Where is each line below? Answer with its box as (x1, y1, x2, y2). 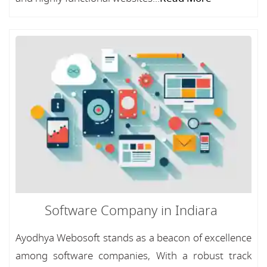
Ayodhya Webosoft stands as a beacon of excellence (15, 231, 252, 246)
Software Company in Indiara (45, 201, 218, 221)
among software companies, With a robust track (15, 249, 252, 263)
